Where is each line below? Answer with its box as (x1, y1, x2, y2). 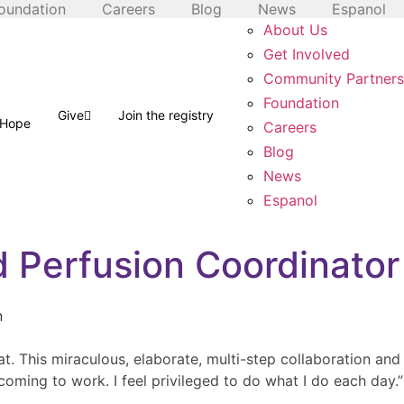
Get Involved (263, 45, 350, 63)
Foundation (263, 94, 339, 112)
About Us (263, 21, 327, 39)
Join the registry (118, 107, 214, 123)
